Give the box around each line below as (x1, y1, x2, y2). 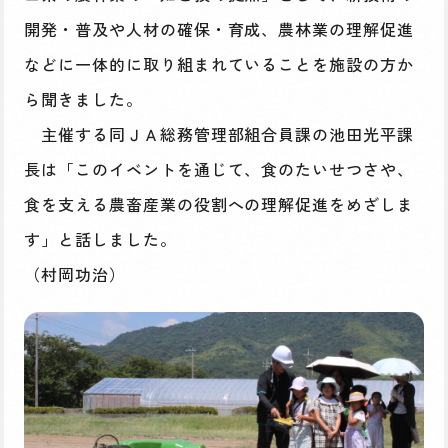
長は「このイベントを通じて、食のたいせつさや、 (24, 156, 415, 181)
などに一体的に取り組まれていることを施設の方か (24, 51, 415, 76)
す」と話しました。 (24, 226, 177, 251)
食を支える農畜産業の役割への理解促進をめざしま (24, 191, 415, 216)
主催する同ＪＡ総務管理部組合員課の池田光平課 (24, 121, 415, 146)
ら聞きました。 (24, 86, 143, 111)
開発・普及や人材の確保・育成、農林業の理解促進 (24, 16, 415, 41)
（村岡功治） (24, 261, 126, 286)
